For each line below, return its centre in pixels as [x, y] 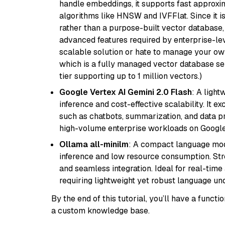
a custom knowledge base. [100, 211]
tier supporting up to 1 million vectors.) [131, 76]
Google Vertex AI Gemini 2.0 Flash [126, 92]
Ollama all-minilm [94, 144]
